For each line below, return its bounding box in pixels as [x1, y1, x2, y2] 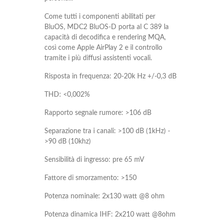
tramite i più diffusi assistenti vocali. [44, 55, 154, 62]
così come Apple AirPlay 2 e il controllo [44, 44, 162, 52]
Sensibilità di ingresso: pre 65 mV [44, 156, 144, 164]
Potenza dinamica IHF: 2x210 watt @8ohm [44, 211, 176, 219]
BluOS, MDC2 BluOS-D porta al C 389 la [44, 24, 169, 31]
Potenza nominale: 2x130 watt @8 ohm [44, 193, 165, 200]
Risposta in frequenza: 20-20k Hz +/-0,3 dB [44, 73, 177, 80]
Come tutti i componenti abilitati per [44, 13, 155, 21]
